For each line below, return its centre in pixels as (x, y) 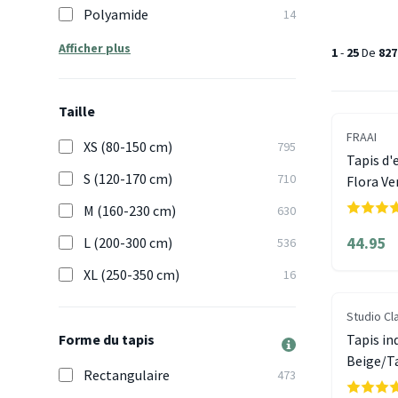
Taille (77, 111)
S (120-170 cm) (128, 179)
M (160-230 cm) (130, 211)
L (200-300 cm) (128, 243)
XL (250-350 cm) (131, 275)
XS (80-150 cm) (128, 147)
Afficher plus (95, 48)
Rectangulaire (127, 375)
